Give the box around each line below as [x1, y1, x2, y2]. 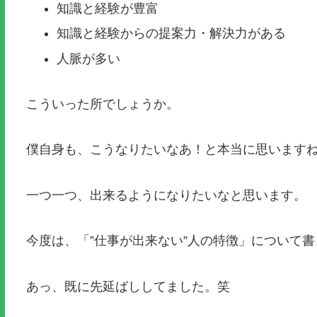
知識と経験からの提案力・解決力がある [57, 26, 287, 41]
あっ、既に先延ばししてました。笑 [25, 279, 230, 294]
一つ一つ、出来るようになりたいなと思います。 [25, 188, 306, 202]
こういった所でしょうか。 [25, 97, 179, 112]
